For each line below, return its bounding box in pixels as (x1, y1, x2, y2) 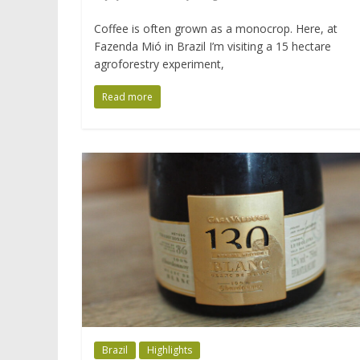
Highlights (147, 343, 192, 358)
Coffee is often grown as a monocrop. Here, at (94, 21, 337, 37)
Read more (102, 90, 153, 104)
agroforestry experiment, (94, 56, 224, 72)
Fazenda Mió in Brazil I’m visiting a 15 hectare (94, 39, 331, 55)
